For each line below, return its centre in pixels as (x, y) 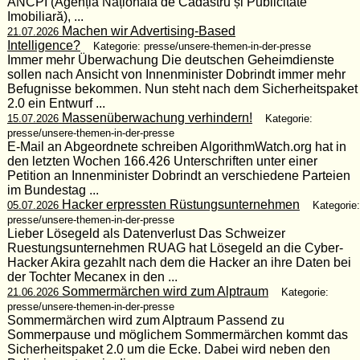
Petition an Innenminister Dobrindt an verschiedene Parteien (178, 175)
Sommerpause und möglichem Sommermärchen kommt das (177, 334)
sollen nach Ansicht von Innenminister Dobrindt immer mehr (176, 74)
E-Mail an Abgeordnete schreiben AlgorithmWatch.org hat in (176, 146)
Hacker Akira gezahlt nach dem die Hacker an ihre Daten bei (179, 262)
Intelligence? (43, 45)
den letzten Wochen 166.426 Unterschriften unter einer (162, 161)
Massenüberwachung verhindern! (155, 117)
